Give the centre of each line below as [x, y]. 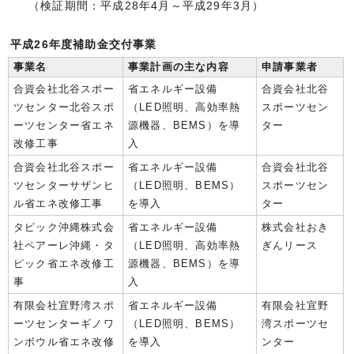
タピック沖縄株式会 [64, 227]
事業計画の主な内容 [179, 66]
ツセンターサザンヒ [64, 185]
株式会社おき [296, 227]
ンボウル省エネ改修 [64, 341]
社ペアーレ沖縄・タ [64, 245]
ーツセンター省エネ [64, 125]
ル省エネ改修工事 [58, 203]
